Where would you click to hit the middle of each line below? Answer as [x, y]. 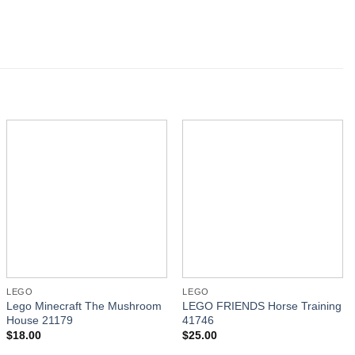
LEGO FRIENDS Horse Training [262, 306]
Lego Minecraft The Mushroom [84, 306]
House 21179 [40, 321]
